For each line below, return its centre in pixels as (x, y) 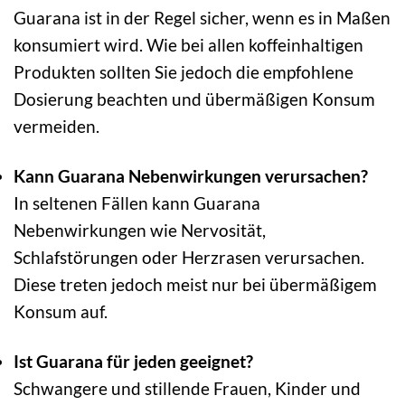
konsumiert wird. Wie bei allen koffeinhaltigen (188, 44)
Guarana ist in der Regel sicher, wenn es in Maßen (202, 17)
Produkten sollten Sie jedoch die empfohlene (184, 71)
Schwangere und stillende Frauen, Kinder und (187, 388)
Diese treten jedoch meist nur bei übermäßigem (195, 284)
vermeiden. (57, 126)
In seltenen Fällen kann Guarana (137, 202)
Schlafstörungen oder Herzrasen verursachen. (189, 257)
